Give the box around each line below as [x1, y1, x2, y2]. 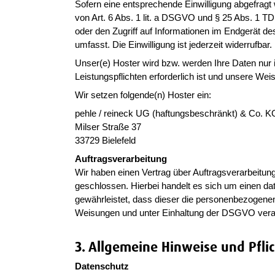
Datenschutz [75, 261, 129, 271]
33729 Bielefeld [75, 135, 136, 145]
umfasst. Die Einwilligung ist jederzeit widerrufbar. [75, 39, 272, 50]
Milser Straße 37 [75, 122, 141, 132]
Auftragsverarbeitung [75, 153, 167, 164]
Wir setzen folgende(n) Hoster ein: [75, 90, 211, 100]
